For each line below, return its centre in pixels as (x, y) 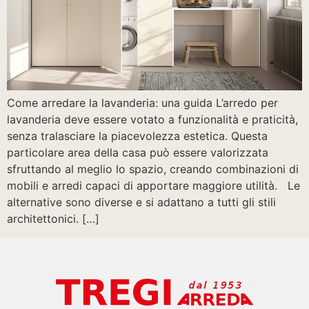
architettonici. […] (53, 219)
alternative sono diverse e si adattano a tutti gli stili (141, 202)
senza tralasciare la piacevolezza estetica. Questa (137, 136)
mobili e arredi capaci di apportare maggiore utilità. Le (153, 186)
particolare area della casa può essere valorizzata (138, 153)
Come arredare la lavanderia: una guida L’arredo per (142, 103)
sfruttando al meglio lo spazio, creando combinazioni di (153, 169)
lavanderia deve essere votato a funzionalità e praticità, (152, 120)
